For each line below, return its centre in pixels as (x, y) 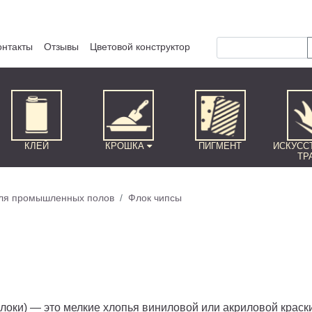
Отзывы (61, 47)
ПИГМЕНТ (220, 146)
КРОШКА (126, 146)
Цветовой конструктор (140, 47)
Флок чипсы (155, 198)
